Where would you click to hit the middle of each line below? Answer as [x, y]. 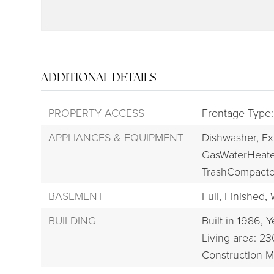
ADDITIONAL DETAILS [99, 78]
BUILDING [72, 220]
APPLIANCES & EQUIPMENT [116, 137]
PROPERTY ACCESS [97, 113]
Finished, [246, 196]
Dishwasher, [230, 137]
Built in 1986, [232, 220]
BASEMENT [76, 196]
